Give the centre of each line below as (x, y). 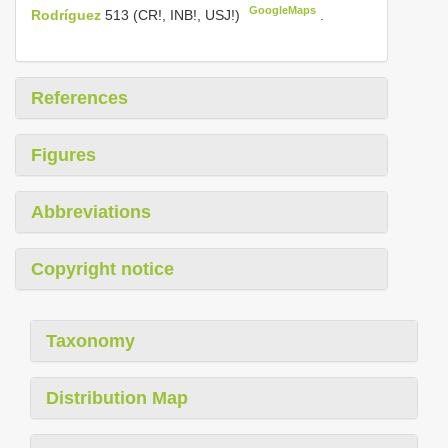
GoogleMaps (283, 10)
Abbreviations (91, 211)
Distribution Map (117, 397)
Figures (63, 154)
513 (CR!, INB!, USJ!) (174, 14)
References (79, 97)
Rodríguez (68, 14)
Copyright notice (102, 268)
